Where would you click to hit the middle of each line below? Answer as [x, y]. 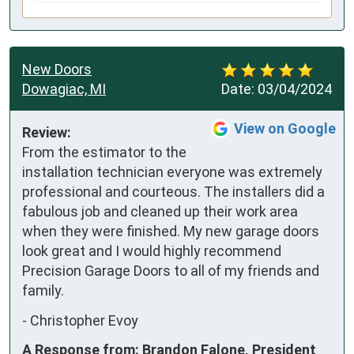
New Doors [57, 70]
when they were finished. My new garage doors [171, 232]
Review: [47, 133]
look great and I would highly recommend [152, 251]
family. [43, 291]
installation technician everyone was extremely [172, 172]
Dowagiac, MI [64, 89]
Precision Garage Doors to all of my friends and [171, 271]
